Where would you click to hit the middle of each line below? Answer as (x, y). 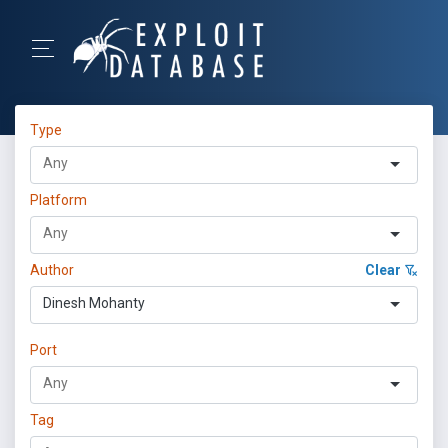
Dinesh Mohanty (94, 303)
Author (52, 270)
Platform (58, 200)
